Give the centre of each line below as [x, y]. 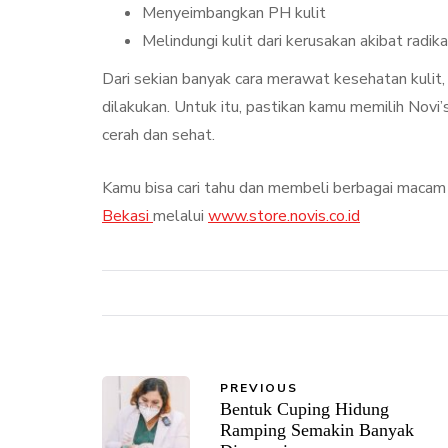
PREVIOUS [259, 387]
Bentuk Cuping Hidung [304, 408]
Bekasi [127, 215]
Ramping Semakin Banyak [317, 429]
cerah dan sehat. [158, 134]
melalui [180, 215]
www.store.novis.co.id [284, 215]
